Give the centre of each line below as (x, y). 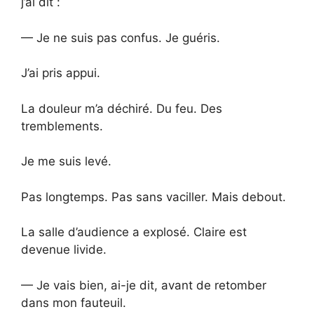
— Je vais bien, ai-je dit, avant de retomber (144, 285)
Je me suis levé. (66, 162)
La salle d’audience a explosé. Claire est (134, 232)
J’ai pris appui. (61, 73)
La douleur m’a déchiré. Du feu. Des (122, 108)
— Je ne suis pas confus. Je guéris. (121, 37)
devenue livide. (64, 250)
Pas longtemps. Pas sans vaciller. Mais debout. (153, 197)
